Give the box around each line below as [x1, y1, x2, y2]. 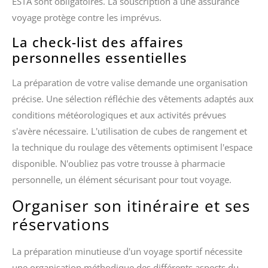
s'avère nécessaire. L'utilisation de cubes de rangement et [12, 125, 247, 138]
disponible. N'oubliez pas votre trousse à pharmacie [12, 157, 225, 170]
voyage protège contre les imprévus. [12, 11, 162, 23]
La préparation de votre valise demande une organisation [12, 77, 248, 89]
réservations [12, 213, 109, 235]
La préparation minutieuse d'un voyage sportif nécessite [12, 245, 242, 257]
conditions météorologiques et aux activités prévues [12, 109, 226, 121]
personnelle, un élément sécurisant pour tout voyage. [12, 173, 232, 186]
